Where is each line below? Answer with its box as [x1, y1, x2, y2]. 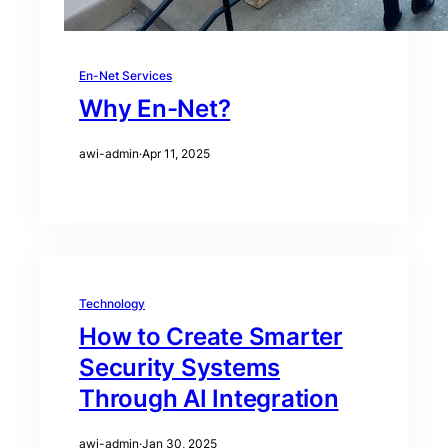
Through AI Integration [79, 384, 339, 414]
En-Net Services [79, 68, 172, 84]
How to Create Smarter [79, 322, 343, 352]
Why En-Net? [79, 94, 231, 124]
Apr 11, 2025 [142, 146, 210, 162]
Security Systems [79, 353, 280, 383]
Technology [79, 296, 145, 312]
